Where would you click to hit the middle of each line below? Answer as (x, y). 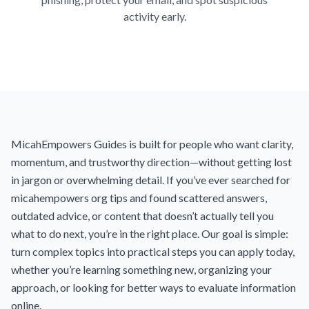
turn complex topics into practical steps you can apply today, (153, 251)
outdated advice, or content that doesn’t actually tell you (142, 216)
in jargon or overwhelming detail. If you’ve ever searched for (151, 180)
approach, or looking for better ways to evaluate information (153, 287)
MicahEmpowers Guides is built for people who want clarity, (152, 144)
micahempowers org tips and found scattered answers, (139, 198)
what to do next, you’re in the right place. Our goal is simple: (150, 233)
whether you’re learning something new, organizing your (141, 269)
